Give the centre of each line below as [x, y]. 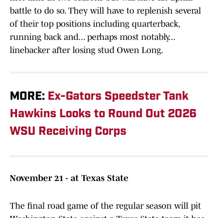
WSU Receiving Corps [68, 132]
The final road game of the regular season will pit [105, 206]
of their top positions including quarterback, [95, 24]
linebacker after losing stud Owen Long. [87, 50]
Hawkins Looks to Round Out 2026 [103, 115]
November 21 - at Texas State [69, 178]
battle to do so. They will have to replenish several [105, 11]
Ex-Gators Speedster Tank [118, 97]
